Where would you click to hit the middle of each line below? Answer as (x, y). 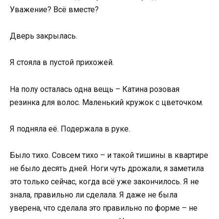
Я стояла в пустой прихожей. (62, 63)
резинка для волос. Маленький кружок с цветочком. (107, 102)
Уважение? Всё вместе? (54, 10)
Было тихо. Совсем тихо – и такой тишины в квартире (109, 155)
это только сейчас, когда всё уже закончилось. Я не (104, 182)
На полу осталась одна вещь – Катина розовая (95, 89)
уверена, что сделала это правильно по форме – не (104, 208)
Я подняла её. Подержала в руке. (70, 129)
